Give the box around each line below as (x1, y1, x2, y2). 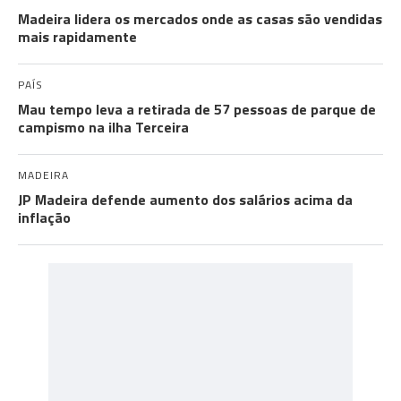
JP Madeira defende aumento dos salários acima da (18, 189, 353, 210)
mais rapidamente (18, 26, 137, 47)
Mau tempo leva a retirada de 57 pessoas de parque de (18, 98, 376, 120)
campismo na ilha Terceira (18, 116, 189, 138)
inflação (18, 207, 71, 228)
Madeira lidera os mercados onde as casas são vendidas (18, 8, 382, 30)
